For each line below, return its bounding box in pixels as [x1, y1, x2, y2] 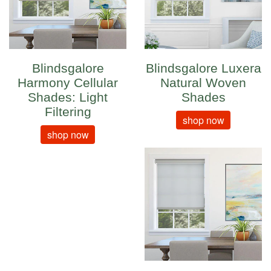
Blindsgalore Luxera [145, 60, 261, 75]
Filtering [44, 104, 91, 119]
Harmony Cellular [18, 75, 118, 90]
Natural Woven [160, 75, 246, 90]
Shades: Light [28, 90, 108, 104]
